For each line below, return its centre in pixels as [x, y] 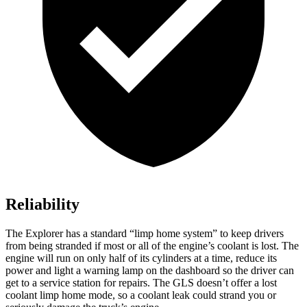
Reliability [42, 205]
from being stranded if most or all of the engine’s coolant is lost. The [152, 246]
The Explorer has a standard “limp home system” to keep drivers [145, 234]
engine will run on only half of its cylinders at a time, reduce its [141, 258]
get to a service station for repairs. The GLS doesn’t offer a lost [141, 283]
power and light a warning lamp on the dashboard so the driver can [150, 271]
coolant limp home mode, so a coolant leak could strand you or [141, 295]
